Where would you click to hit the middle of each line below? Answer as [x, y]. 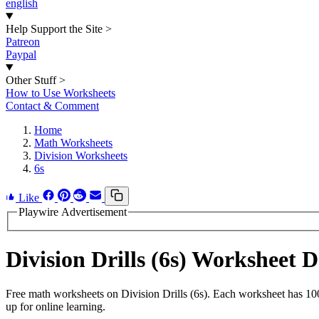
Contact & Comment [52, 106]
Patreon [23, 42]
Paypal [21, 54]
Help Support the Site [54, 29]
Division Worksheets [81, 156]
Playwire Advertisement [73, 212]
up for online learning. [56, 307]
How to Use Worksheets [61, 93]
